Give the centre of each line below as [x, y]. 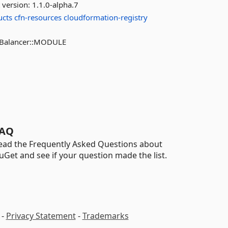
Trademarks [105, 216]
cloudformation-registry [106, 17]
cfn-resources [38, 17]
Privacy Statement [41, 216]
